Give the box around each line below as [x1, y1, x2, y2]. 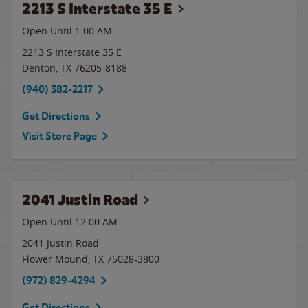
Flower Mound [22, 252, 88, 265]
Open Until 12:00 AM [22, 215, 118, 228]
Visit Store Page [22, 130, 97, 142]
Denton [22, 61, 56, 74]
